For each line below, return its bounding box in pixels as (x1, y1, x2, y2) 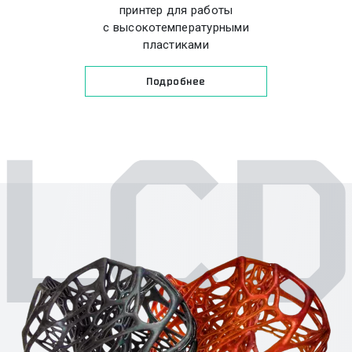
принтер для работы (119, 3, 233, 17)
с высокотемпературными (103, 20, 249, 35)
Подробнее (146, 75, 206, 86)
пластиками (143, 38, 209, 52)
